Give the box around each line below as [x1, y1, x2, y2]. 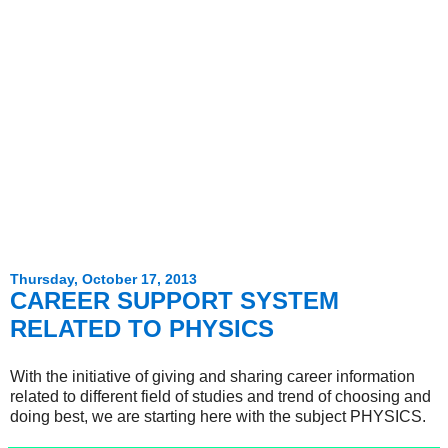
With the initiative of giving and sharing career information [10, 367, 415, 385]
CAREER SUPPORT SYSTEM [10, 287, 339, 314]
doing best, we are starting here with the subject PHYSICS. [10, 407, 426, 425]
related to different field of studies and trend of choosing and [10, 387, 431, 405]
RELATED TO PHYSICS [10, 315, 274, 342]
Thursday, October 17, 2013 [10, 271, 197, 287]
